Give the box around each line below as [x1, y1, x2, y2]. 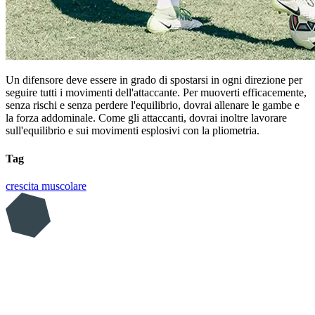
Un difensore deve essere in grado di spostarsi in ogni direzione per [6, 74, 302, 86]
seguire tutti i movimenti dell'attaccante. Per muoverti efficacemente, [6, 86, 307, 99]
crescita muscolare [6, 179, 86, 192]
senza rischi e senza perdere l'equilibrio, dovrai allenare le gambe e [6, 99, 300, 112]
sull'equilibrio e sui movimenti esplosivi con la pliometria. [6, 124, 259, 137]
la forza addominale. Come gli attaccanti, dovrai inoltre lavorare [6, 112, 287, 124]
